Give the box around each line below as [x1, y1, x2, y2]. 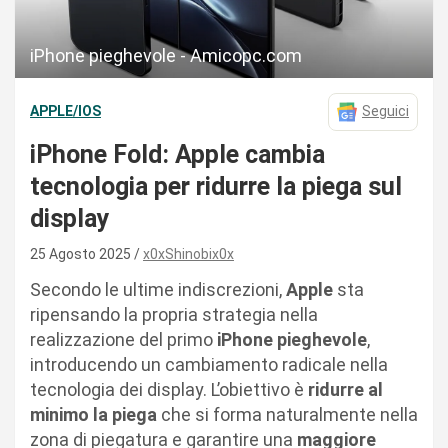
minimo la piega [30, 403, 157, 425]
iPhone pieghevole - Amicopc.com [30, 44, 302, 66]
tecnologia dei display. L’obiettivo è [30, 378, 308, 400]
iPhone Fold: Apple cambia [30, 139, 325, 169]
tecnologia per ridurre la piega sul [30, 171, 402, 201]
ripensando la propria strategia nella [30, 303, 318, 325]
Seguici [362, 103, 409, 120]
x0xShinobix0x [143, 245, 234, 262]
